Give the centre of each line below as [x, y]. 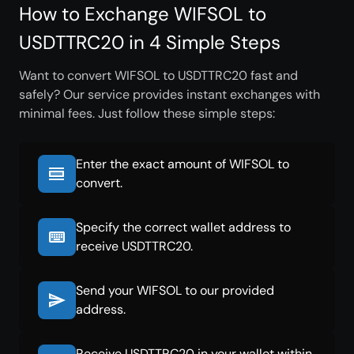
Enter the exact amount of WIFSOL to [183, 164]
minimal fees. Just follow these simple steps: [147, 113]
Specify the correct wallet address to [183, 227]
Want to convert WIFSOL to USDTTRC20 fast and [158, 75]
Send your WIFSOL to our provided [175, 290]
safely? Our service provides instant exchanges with [169, 94]
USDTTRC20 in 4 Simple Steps [150, 42]
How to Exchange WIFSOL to [143, 14]
